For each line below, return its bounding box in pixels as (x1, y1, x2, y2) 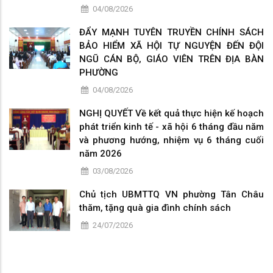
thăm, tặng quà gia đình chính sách (79, 202, 231, 213)
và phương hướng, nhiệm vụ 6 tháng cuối (79, 134, 264, 146)
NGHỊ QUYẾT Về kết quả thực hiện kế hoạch (79, 107, 264, 119)
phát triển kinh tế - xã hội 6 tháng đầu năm (79, 121, 264, 132)
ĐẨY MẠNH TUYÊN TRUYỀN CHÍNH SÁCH (79, 26, 264, 38)
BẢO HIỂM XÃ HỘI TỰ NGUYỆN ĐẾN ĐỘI (79, 40, 264, 51)
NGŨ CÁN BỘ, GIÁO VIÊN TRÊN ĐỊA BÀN (79, 53, 264, 65)
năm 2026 (79, 147, 122, 159)
